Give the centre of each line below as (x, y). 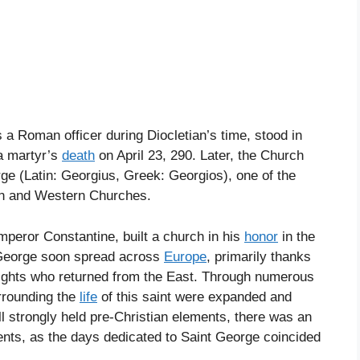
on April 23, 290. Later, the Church (199, 156)
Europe (185, 256)
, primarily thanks (259, 256)
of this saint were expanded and (194, 297)
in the (297, 236)
